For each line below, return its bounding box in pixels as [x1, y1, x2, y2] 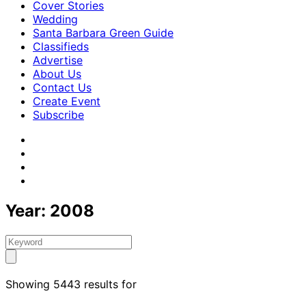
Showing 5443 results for [5, 277, 137, 291]
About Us [33, 67, 81, 81]
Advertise [33, 53, 83, 67]
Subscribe [33, 108, 84, 122]
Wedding [33, 12, 78, 26]
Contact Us [33, 81, 92, 94]
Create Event [33, 94, 100, 108]
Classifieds [33, 40, 89, 53]
